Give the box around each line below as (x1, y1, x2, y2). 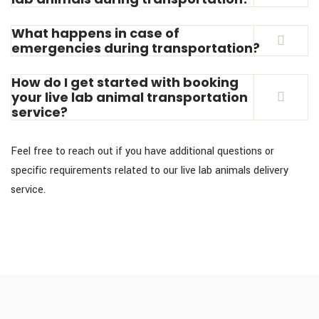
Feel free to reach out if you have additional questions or (11, 143, 274, 159)
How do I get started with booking (11, 73, 239, 91)
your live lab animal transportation (11, 88, 248, 106)
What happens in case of (11, 23, 179, 42)
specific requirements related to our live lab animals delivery (11, 162, 288, 178)
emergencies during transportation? (11, 38, 260, 57)
